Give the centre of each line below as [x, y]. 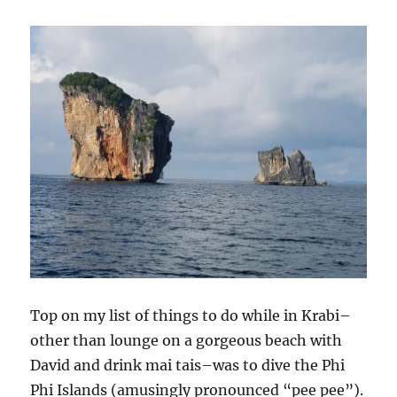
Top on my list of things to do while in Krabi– [191, 315]
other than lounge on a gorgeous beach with [187, 340]
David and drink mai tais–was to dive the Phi [188, 365]
